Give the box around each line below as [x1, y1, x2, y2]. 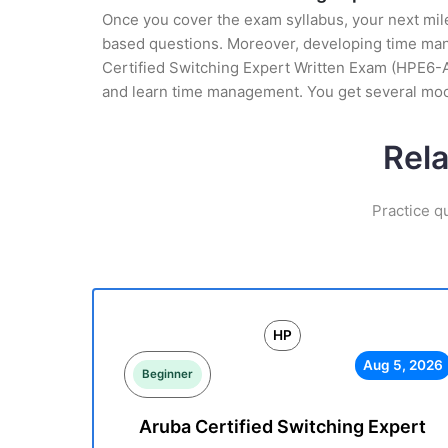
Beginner [142, 367, 193, 381]
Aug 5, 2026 [362, 357, 443, 373]
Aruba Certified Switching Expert [138, 416, 426, 437]
